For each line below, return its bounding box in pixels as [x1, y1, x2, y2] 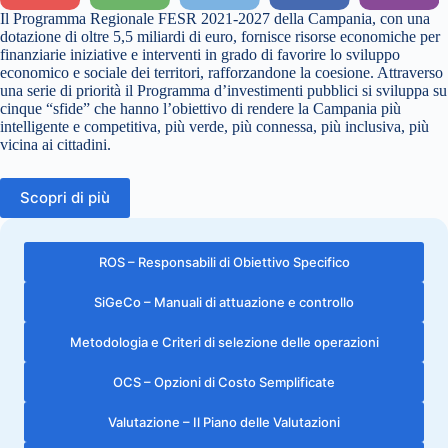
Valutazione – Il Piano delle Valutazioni [108, 413, 340, 430]
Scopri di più [20, 188, 110, 208]
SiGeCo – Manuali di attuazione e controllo [94, 293, 354, 310]
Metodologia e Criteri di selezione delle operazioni [69, 333, 379, 350]
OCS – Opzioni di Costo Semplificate [113, 373, 335, 390]
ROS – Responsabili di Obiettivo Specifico [98, 253, 350, 270]
